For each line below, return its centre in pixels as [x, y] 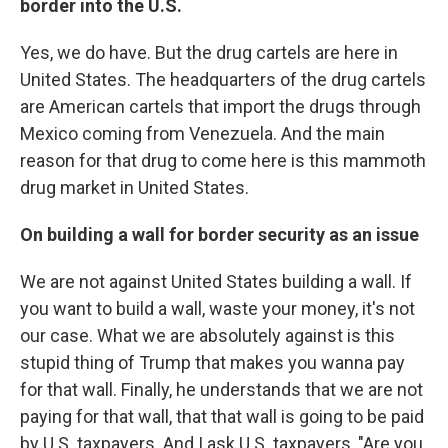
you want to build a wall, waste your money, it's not [217, 308]
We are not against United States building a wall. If [216, 281]
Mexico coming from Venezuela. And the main [202, 133]
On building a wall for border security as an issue [219, 234]
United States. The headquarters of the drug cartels [223, 79]
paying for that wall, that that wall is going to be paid [222, 416]
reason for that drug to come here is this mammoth [223, 160]
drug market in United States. [134, 187]
